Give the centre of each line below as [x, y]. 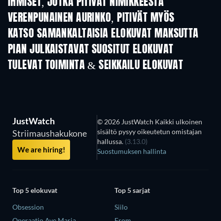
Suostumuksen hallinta [132, 151]
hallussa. [111, 141]
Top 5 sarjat [132, 190]
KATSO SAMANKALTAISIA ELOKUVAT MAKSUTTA [103, 34]
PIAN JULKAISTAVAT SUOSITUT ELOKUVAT [91, 50]
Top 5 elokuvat [35, 190]
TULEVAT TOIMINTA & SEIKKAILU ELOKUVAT [96, 65]
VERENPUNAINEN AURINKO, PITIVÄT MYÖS [91, 18]
